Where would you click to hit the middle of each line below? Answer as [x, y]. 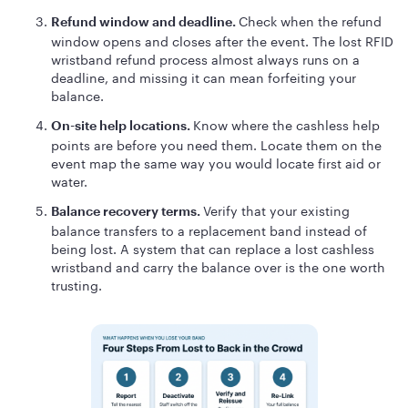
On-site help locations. [122, 125]
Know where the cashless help [286, 124]
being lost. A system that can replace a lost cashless [213, 248]
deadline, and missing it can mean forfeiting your [204, 76]
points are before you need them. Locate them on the [216, 144]
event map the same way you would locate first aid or [216, 162]
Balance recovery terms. [127, 211]
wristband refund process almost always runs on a [205, 58]
